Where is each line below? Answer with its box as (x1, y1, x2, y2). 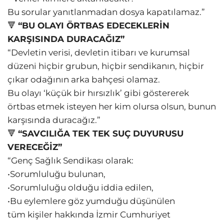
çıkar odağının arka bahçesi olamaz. (7, 74, 160, 85)
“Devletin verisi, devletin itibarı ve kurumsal (7, 47, 190, 58)
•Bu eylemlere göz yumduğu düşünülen (7, 196, 175, 206)
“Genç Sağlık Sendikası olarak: (7, 155, 133, 166)
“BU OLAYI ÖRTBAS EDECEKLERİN (18, 20, 169, 31)
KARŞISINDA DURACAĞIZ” (7, 34, 124, 44)
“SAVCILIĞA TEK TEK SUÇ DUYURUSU (18, 128, 183, 139)
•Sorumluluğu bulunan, (7, 169, 105, 179)
